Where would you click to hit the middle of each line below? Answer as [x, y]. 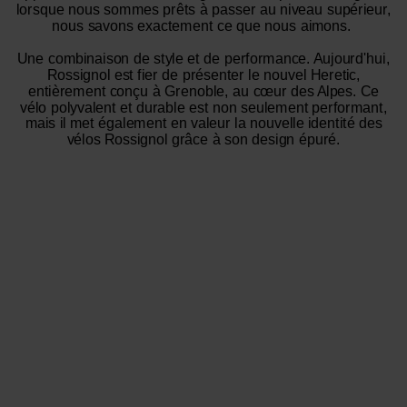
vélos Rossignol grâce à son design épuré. [203, 139]
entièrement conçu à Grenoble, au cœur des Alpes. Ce [203, 90]
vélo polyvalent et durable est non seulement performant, [203, 107]
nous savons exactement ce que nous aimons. [203, 25]
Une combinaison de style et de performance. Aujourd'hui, [203, 58]
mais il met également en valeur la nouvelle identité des [203, 123]
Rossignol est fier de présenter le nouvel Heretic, [203, 74]
